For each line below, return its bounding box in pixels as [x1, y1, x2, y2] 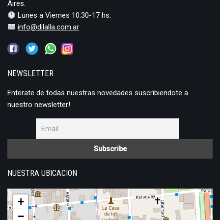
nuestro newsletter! [7, 100, 70, 110]
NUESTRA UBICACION [7, 168, 77, 178]
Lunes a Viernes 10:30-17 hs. [16, 11, 111, 20]
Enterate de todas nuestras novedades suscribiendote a [7, 88, 188, 98]
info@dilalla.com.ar [18, 23, 80, 32]
